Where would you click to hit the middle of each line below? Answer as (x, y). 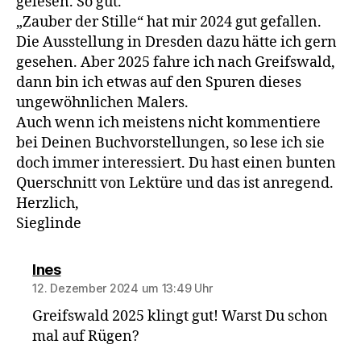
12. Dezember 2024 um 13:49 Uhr (122, 288)
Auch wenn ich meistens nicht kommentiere (168, 123)
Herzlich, (48, 204)
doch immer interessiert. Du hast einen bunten (176, 164)
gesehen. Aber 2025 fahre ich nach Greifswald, (176, 63)
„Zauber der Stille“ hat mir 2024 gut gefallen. (169, 23)
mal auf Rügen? (86, 337)
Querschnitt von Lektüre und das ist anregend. (175, 184)
